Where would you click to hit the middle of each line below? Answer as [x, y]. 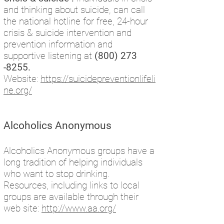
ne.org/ [18, 90]
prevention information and [58, 44]
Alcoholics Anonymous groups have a [79, 151]
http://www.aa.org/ [79, 208]
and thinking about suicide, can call [74, 10]
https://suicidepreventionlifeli [98, 79]
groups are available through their [71, 197]
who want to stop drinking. [58, 174]
